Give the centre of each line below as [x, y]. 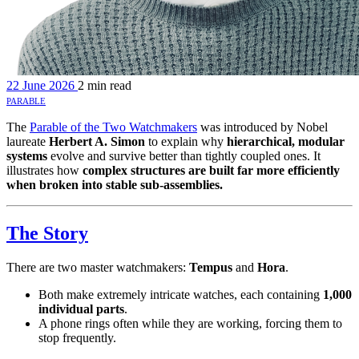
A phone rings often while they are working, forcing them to [190, 323]
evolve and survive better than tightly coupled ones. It [184, 156]
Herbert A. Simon [97, 141]
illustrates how [44, 170]
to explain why [186, 141]
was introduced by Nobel [262, 127]
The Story [47, 233]
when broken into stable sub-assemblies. [115, 185]
